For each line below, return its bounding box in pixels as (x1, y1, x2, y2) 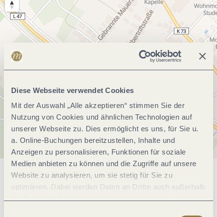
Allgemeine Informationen (20, 175, 197, 188)
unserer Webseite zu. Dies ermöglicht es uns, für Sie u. (11, 124, 199, 133)
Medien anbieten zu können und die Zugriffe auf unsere (11, 159, 197, 168)
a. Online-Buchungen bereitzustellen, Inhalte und (11, 136, 175, 144)
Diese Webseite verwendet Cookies (11, 86, 134, 94)
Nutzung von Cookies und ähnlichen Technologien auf (11, 113, 192, 121)
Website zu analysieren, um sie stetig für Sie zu (11, 171, 172, 179)
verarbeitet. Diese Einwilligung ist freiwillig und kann (11, 206, 186, 214)
